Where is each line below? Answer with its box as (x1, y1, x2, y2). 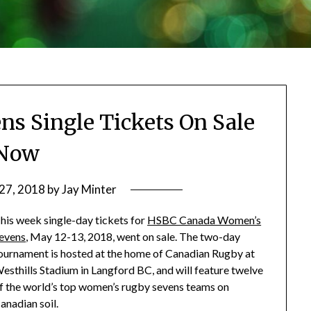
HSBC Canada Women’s (147, 212, 262, 226)
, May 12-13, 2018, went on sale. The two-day (26, 229, 241, 243)
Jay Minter (61, 181, 117, 196)
